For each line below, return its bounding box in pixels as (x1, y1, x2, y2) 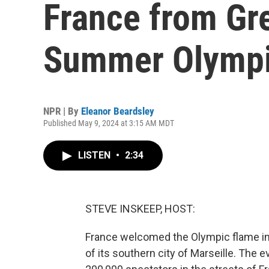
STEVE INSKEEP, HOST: (85, 202, 195, 215)
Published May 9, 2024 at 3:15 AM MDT (43, 118, 174, 128)
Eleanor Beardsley (81, 105, 154, 117)
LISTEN (78, 150, 113, 161)
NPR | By (43, 105, 81, 117)
